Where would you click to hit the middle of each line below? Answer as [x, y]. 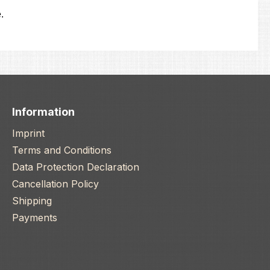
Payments [35, 218]
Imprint [28, 133]
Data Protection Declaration [76, 167]
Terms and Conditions [62, 150]
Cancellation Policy [55, 184]
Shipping [32, 201]
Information [43, 112]
